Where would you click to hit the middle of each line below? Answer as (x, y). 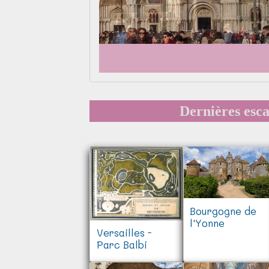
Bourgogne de (223, 210)
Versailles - (124, 233)
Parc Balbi (122, 245)
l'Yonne (207, 222)
